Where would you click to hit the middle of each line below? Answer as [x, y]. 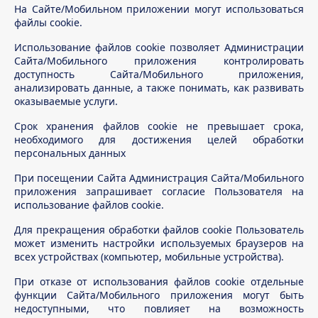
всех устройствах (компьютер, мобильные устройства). [149, 257]
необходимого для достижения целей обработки [159, 139]
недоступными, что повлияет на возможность [159, 308]
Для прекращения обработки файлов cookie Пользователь [159, 230]
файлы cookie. [48, 22]
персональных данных [70, 153]
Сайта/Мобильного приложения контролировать [159, 61]
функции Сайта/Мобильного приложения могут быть [159, 295]
